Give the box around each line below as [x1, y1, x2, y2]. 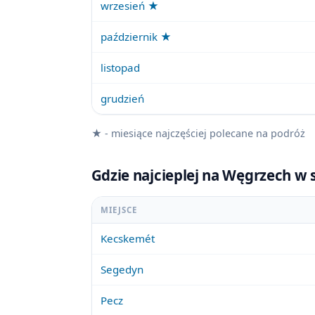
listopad [101, 60, 141, 75]
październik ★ [101, 30, 172, 44]
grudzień [101, 91, 145, 106]
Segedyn [101, 262, 144, 276]
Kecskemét [101, 231, 155, 245]
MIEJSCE [101, 204, 138, 215]
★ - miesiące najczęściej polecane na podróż [91, 126, 305, 140]
